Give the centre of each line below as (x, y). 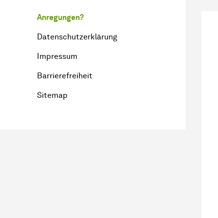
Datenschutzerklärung (77, 36)
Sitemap (52, 95)
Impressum (57, 56)
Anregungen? (60, 17)
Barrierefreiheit (65, 75)
